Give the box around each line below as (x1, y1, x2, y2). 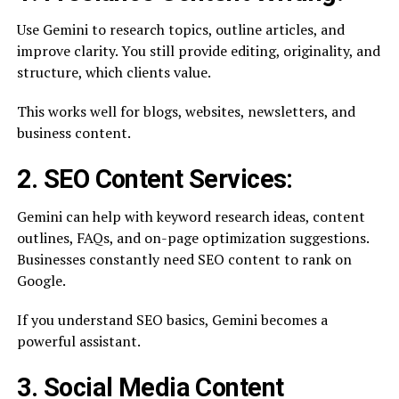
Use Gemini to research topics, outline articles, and (16, 20, 345, 39)
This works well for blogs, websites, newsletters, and (16, 102, 355, 121)
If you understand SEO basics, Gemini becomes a (16, 310, 328, 330)
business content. (16, 123, 131, 142)
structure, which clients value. (16, 62, 211, 82)
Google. (16, 271, 66, 290)
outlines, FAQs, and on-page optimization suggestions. (16, 228, 369, 248)
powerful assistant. (16, 331, 141, 351)
